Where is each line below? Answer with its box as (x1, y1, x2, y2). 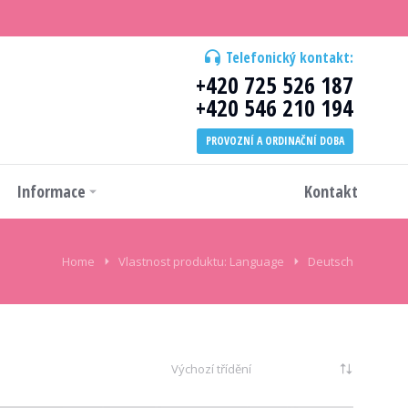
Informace (15, 179, 86, 202)
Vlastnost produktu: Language (118, 253, 284, 270)
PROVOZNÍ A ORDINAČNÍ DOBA (206, 132, 344, 148)
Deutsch (308, 253, 353, 270)
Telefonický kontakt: (226, 46, 353, 67)
